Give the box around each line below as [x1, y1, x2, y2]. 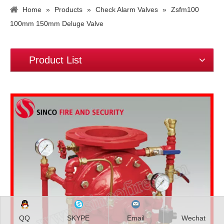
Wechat [181, 214, 206, 222]
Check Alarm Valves [95, 5, 158, 13]
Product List [29, 54, 82, 65]
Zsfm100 [171, 5, 199, 13]
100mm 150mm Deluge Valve [10, 19, 103, 27]
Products [54, 5, 82, 13]
